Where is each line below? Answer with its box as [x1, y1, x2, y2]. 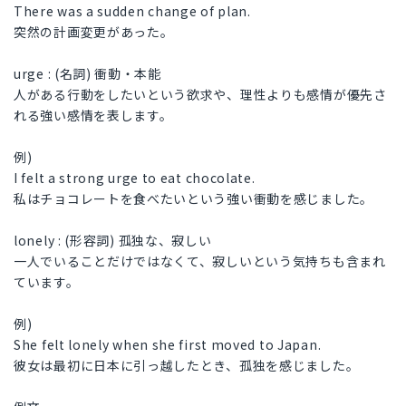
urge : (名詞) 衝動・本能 [14, 64, 161, 83]
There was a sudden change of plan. [14, 2, 251, 21]
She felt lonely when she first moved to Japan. [14, 335, 322, 354]
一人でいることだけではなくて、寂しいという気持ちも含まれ [14, 252, 386, 271]
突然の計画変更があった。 [14, 23, 174, 42]
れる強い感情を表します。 [14, 106, 173, 125]
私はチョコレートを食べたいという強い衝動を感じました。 [14, 189, 373, 208]
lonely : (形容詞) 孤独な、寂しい [14, 231, 212, 250]
